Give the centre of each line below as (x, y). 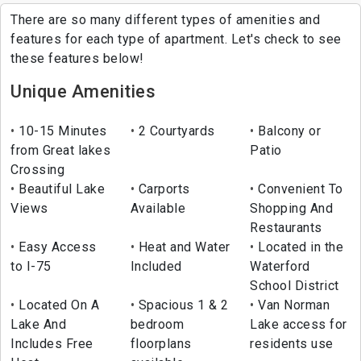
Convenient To (299, 189)
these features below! (77, 59)
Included (156, 267)
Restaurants (286, 228)
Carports (162, 189)
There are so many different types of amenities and (165, 20)
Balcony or (288, 131)
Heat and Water (183, 247)
